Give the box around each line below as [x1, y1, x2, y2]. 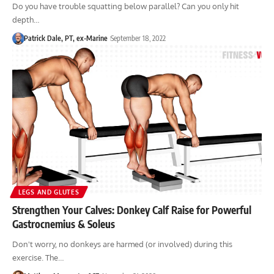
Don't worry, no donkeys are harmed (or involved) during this [12, 239, 232, 249]
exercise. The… [12, 252, 64, 262]
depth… [12, 14, 39, 24]
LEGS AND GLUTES [18, 188, 80, 196]
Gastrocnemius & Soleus [12, 217, 115, 231]
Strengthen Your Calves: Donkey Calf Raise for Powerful [12, 202, 251, 217]
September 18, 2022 [110, 33, 166, 43]
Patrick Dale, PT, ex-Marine [23, 33, 108, 43]
